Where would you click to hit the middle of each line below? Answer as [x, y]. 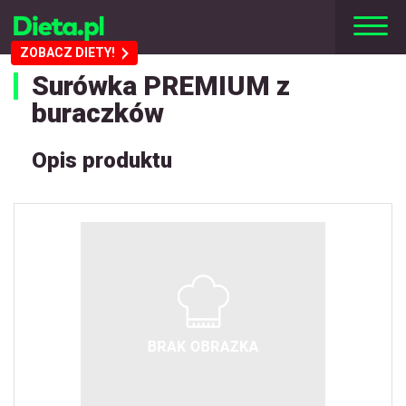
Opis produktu [102, 160]
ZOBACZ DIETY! [68, 53]
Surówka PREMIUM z [161, 86]
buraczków [98, 113]
